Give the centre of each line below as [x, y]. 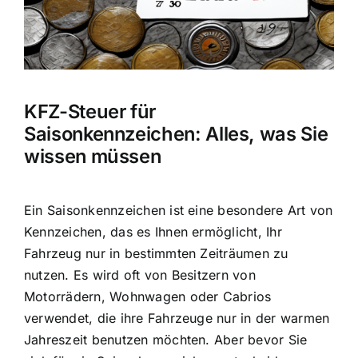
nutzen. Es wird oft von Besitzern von [140, 274]
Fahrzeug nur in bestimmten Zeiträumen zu [156, 253]
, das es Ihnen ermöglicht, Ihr [192, 231]
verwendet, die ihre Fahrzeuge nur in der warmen [177, 318]
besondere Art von [275, 210]
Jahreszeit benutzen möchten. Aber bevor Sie [166, 339]
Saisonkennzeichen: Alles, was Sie [176, 134]
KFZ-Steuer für [90, 112]
